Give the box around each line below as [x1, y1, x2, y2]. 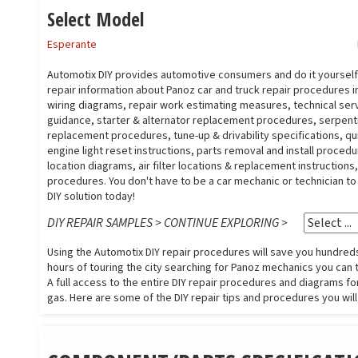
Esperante [47, 37, 97, 53]
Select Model [47, 6, 144, 32]
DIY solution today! [47, 189, 135, 205]
